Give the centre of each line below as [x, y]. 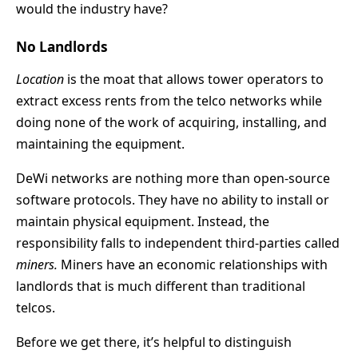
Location [40, 79]
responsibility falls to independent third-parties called [178, 243]
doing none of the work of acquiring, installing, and [171, 122]
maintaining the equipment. [100, 143]
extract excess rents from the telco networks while [169, 100]
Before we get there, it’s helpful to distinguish [154, 342]
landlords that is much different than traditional [161, 286]
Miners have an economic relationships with [193, 264]
